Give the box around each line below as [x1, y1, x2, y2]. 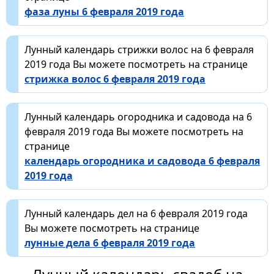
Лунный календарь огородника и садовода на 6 [24, 109, 252, 124]
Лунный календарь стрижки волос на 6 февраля [24, 42, 254, 56]
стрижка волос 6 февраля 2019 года [24, 72, 206, 86]
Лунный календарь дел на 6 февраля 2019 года [24, 206, 248, 220]
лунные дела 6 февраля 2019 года [24, 235, 195, 250]
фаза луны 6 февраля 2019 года [24, 4, 184, 18]
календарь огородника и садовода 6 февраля [24, 154, 260, 168]
